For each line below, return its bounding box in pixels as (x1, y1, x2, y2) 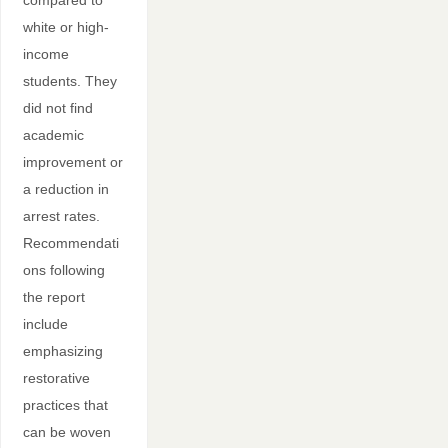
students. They (22, 73, 117, 90)
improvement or (22, 154, 123, 171)
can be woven (22, 424, 111, 441)
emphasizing (22, 343, 103, 360)
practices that (22, 397, 108, 414)
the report (22, 289, 85, 306)
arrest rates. (22, 208, 100, 225)
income (22, 46, 69, 63)
